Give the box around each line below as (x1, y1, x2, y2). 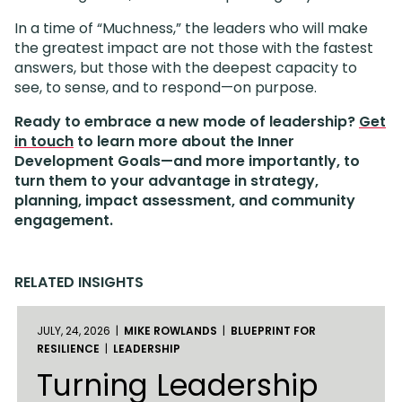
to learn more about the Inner (74, 131, 294, 153)
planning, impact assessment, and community (14, 190, 355, 212)
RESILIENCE (37, 341, 100, 357)
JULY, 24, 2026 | (37, 323, 124, 339)
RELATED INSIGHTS (14, 272, 144, 293)
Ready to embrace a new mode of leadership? (14, 111, 359, 133)
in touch (14, 131, 74, 153)
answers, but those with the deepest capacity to (14, 57, 357, 79)
